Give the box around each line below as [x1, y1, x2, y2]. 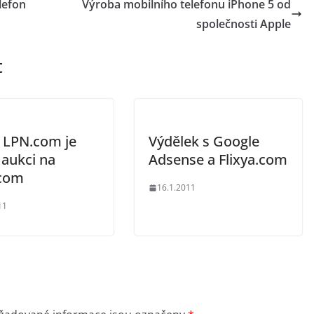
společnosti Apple [196, 16, 291, 32]
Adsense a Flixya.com [149, 150, 287, 169]
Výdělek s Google [149, 132, 259, 151]
